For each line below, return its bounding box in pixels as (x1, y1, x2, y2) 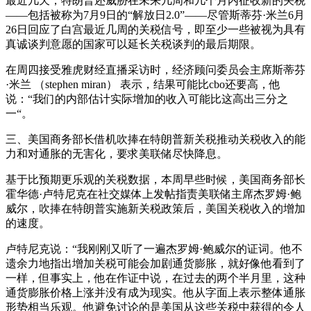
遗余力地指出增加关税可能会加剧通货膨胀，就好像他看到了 (6, 258, 305, 269)
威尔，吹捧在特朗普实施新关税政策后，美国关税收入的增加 (6, 203, 305, 215)
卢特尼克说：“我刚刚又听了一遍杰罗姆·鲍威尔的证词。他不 (6, 243, 303, 255)
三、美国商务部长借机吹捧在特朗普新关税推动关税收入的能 (6, 133, 305, 145)
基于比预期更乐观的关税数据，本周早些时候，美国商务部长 (6, 174, 305, 185)
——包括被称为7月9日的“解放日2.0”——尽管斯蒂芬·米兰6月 (6, 9, 305, 21)
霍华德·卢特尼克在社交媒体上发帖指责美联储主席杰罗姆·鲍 (6, 188, 301, 200)
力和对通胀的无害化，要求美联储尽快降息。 (6, 148, 228, 160)
